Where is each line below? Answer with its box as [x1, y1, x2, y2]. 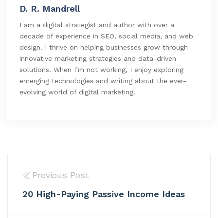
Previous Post [32, 169, 89, 180]
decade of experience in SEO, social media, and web [19, 32, 193, 40]
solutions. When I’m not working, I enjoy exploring [19, 65, 183, 73]
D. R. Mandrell [19, 3, 80, 14]
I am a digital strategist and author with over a [19, 20, 174, 29]
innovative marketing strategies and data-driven [19, 54, 176, 62]
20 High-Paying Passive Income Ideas [22, 189, 185, 200]
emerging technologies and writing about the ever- [19, 76, 186, 85]
